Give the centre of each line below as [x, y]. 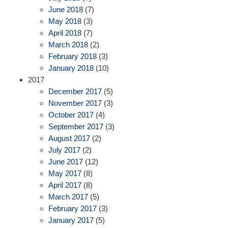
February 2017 [73, 209]
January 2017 [71, 220]
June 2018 [66, 10]
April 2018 [65, 33]
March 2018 [68, 45]
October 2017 [71, 115]
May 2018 [65, 21]
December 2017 [75, 92]
